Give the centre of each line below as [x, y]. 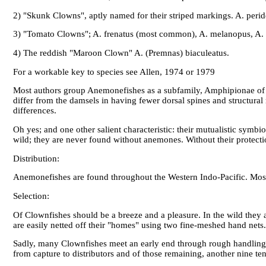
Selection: [32, 196]
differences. [36, 111]
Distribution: [37, 158]
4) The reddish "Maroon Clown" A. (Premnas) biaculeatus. [121, 53]
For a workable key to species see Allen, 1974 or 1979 [114, 72]
